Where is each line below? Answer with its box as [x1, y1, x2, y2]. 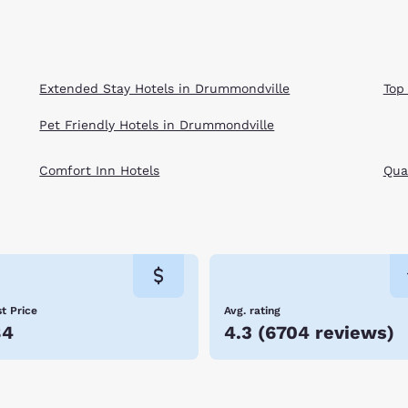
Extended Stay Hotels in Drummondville [39, 80, 291, 96]
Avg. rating [224, 304, 280, 318]
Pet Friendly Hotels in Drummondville [39, 117, 275, 132]
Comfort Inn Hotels [39, 163, 160, 178]
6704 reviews [265, 321, 387, 344]
